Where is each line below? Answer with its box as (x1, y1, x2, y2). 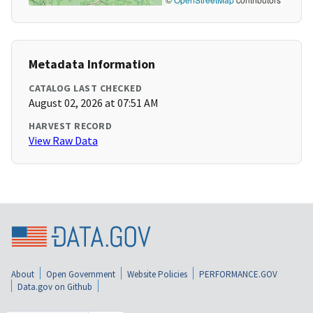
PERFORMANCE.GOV (199, 268, 277, 280)
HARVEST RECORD (29, 119, 112, 133)
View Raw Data (29, 133, 98, 148)
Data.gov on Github (17, 280, 92, 293)
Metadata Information (29, 56, 155, 73)
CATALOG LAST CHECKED (29, 82, 142, 95)
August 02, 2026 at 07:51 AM (29, 96, 159, 110)
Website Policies (127, 268, 187, 280)
